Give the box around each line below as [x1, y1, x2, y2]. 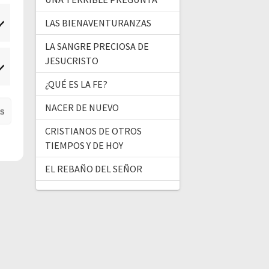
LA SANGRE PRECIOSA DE [44, 40, 149, 53]
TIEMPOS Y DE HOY [44, 139, 123, 152]
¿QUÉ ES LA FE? [44, 78, 107, 91]
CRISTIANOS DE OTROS [44, 125, 142, 138]
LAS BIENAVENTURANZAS [44, 17, 151, 29]
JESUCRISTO [44, 55, 98, 67]
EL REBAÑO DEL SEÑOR [44, 163, 142, 175]
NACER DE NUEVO [44, 101, 119, 114]
